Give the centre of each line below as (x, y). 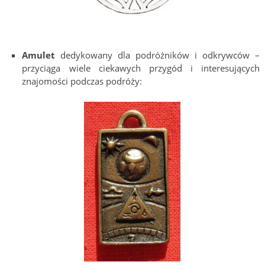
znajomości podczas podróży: (82, 81)
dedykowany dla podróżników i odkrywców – (160, 55)
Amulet (41, 55)
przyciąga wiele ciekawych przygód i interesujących (141, 68)
